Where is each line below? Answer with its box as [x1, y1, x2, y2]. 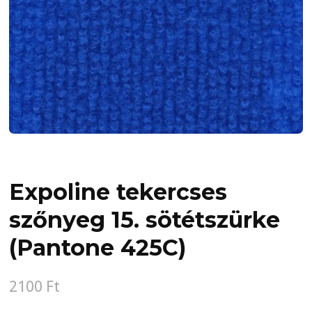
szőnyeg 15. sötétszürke [9, 206, 281, 234]
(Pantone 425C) [9, 234, 187, 262]
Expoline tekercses [9, 178, 228, 206]
